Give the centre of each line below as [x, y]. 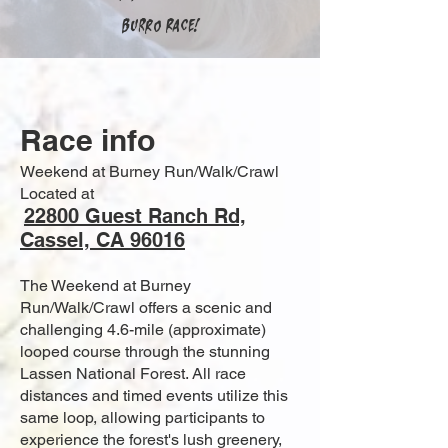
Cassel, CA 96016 [102, 240]
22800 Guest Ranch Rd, [135, 216]
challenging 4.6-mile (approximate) [143, 329]
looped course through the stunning [145, 351]
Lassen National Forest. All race [133, 373]
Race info [87, 140]
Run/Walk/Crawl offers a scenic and [146, 307]
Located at [57, 193]
